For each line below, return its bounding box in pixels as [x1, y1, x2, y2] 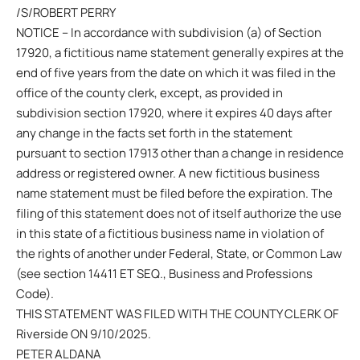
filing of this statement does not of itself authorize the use [16, 205, 342, 222]
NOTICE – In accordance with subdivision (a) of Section [16, 24, 321, 41]
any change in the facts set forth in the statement [16, 125, 292, 141]
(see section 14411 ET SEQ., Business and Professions [16, 265, 313, 282]
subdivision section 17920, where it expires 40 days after [16, 104, 332, 121]
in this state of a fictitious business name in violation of [16, 225, 324, 242]
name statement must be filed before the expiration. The [16, 185, 333, 202]
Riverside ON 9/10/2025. [16, 325, 151, 342]
